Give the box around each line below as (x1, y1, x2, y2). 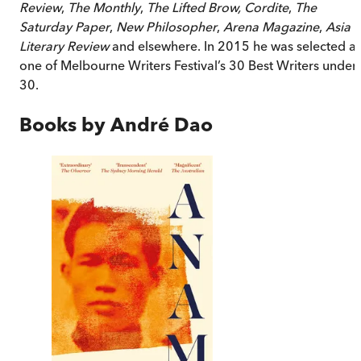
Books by (19, 112, 110, 136)
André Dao (110, 112, 213, 136)
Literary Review (19, 37, 109, 54)
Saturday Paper (19, 18, 110, 35)
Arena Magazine (223, 18, 319, 35)
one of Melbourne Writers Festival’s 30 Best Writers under (19, 56, 357, 73)
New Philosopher (116, 18, 217, 35)
